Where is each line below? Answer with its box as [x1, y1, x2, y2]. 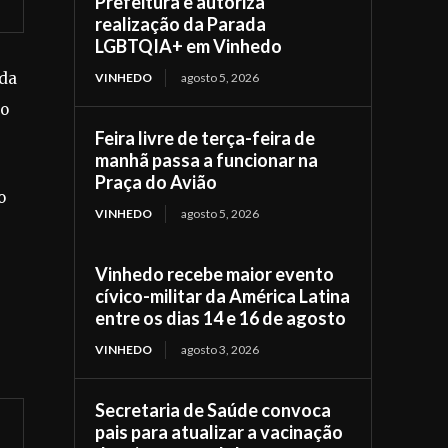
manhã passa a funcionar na [95, 148, 319, 171]
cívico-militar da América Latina [95, 284, 351, 307]
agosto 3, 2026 [181, 341, 260, 357]
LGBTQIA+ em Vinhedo [95, 34, 283, 57]
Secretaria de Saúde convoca [95, 398, 332, 421]
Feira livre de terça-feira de [95, 126, 316, 149]
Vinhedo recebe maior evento [95, 262, 335, 285]
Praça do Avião [95, 170, 218, 193]
